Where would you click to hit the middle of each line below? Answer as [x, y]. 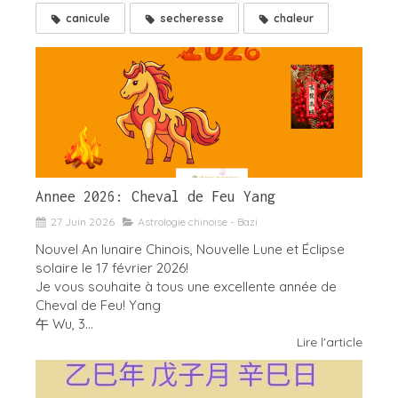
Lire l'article [330, 342]
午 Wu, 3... [64, 324]
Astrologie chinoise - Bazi [198, 222]
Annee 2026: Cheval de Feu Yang [155, 197]
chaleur [294, 18]
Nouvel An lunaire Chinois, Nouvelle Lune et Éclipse [190, 250]
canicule [88, 18]
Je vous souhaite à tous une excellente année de [186, 287]
